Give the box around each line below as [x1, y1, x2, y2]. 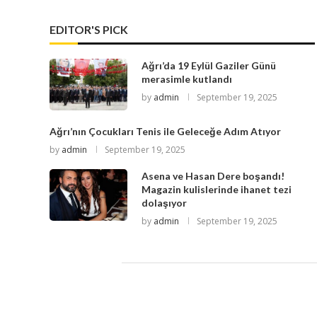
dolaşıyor [142, 197, 187, 209]
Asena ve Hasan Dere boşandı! [142, 170, 284, 183]
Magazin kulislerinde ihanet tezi [142, 183, 292, 196]
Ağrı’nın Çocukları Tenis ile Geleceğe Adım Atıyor [50, 125, 281, 138]
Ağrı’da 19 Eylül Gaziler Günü [142, 59, 276, 71]
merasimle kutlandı [142, 72, 232, 85]
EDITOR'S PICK [50, 22, 128, 36]
